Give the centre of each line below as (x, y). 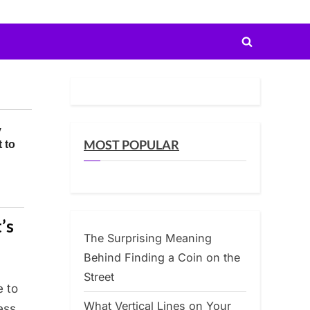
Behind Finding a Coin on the (162, 258)
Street (99, 277)
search (264, 70)
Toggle (265, 50)
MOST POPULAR (131, 144)
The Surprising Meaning (148, 238)
